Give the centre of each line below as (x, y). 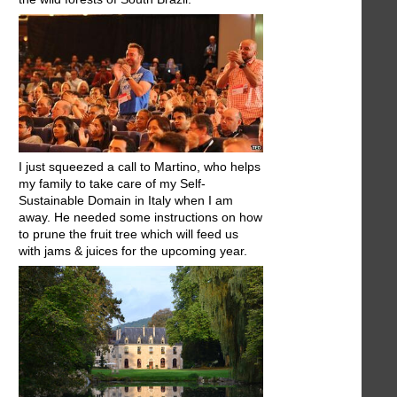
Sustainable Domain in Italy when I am (126, 200)
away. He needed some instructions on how (140, 217)
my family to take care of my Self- (112, 183)
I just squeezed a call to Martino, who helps (140, 166)
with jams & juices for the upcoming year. (133, 250)
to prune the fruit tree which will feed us (128, 234)
